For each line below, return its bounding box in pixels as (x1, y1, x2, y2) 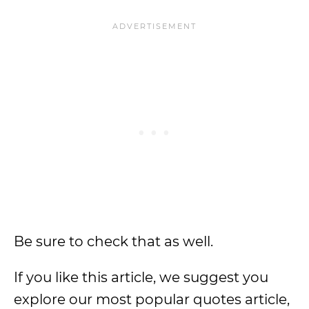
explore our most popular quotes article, (14, 291, 290, 308)
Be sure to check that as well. (14, 233, 213, 250)
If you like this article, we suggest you (14, 269, 268, 286)
